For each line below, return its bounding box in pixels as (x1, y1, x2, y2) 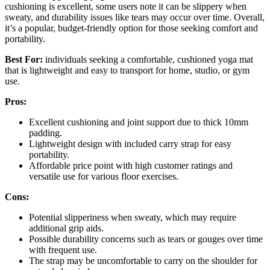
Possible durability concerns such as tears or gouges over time (29, 233, 263, 244)
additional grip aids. (29, 222, 104, 233)
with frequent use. (29, 244, 97, 255)
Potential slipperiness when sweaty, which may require (29, 212, 236, 222)
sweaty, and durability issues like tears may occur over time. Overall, (5, 11, 265, 22)
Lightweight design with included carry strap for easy (29, 138, 231, 149)
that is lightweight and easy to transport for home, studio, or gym (5, 64, 250, 75)
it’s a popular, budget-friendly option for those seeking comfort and (5, 22, 258, 33)
